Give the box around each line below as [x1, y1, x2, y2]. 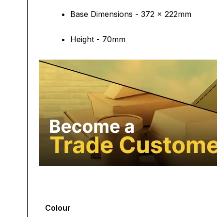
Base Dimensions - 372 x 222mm [70, 9, 191, 19]
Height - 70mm [70, 34, 125, 44]
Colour [45, 203, 71, 213]
